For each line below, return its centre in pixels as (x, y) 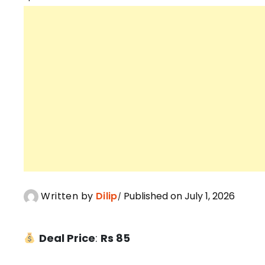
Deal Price (67, 238)
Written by (67, 196)
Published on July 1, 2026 (178, 196)
